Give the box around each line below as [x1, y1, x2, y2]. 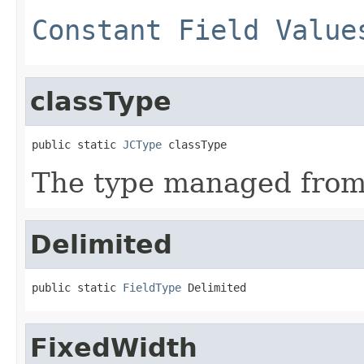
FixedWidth [30, 332, 197, 362]
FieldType [123, 280, 181, 294]
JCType [123, 137, 162, 151]
